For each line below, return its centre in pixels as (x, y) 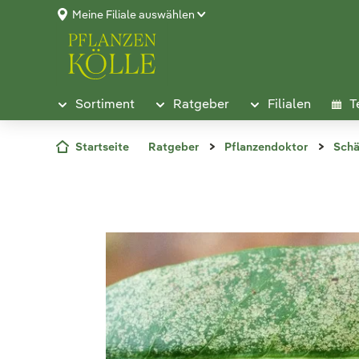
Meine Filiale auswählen (133, 15)
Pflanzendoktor (266, 147)
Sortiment (105, 104)
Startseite (102, 147)
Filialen (289, 104)
